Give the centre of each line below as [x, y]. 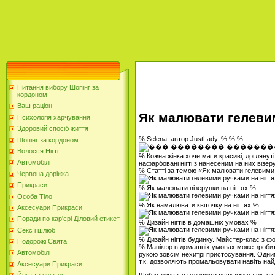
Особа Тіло [35, 196]
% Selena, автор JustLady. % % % [191, 138]
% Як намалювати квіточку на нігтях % [199, 205]
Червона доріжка [43, 173]
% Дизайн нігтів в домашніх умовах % [198, 222]
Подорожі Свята [42, 242]
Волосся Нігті [38, 151]
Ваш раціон [35, 106]
